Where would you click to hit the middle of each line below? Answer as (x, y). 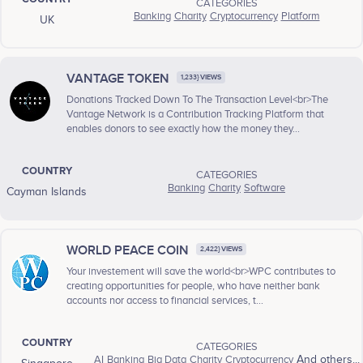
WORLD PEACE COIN (129, 251)
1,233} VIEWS (201, 77)
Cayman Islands (47, 192)
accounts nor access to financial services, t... (165, 301)
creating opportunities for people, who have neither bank (193, 286)
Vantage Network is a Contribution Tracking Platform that (195, 115)
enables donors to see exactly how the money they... (183, 129)
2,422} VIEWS (221, 249)
